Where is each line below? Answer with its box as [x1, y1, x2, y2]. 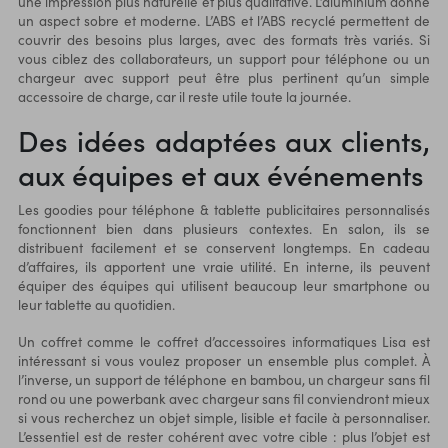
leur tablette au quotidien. [17, 295, 175, 315]
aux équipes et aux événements [17, 154, 424, 195]
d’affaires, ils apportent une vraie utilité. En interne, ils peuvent [17, 257, 431, 277]
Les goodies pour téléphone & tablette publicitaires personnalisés [17, 200, 431, 220]
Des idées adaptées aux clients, [17, 120, 431, 161]
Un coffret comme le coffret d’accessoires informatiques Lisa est [17, 332, 431, 352]
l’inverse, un [17, 370, 95, 390]
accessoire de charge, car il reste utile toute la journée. [17, 86, 351, 106]
